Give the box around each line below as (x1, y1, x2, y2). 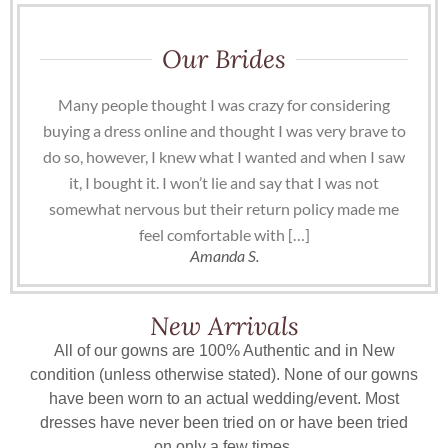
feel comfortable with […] (138, 225, 310, 245)
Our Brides (162, 43, 286, 76)
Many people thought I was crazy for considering (58, 95, 390, 115)
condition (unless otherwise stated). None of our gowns (30, 366, 418, 384)
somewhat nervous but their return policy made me (49, 199, 399, 219)
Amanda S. (189, 246, 259, 266)
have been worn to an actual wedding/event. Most (49, 390, 399, 408)
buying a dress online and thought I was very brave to (42, 121, 406, 141)
